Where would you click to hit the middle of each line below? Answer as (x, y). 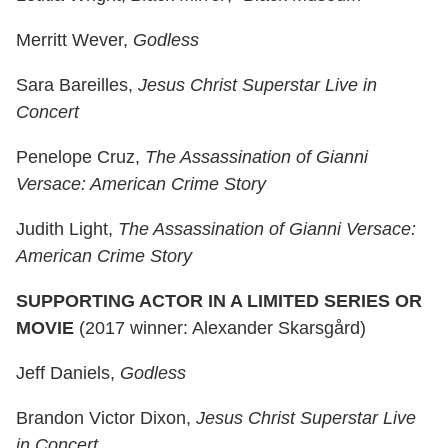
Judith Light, (67, 229)
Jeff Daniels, (68, 373)
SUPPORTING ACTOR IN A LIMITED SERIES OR (219, 301)
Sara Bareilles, (77, 85)
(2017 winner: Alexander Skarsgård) (222, 328)
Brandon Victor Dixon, (106, 418)
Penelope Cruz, (80, 157)
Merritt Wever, (74, 40)
